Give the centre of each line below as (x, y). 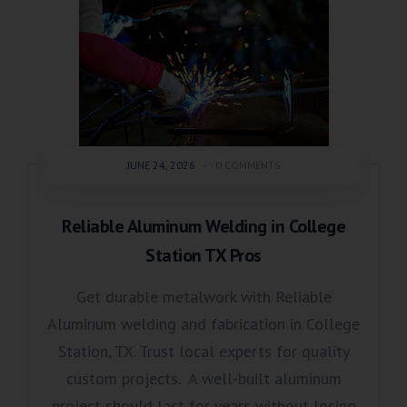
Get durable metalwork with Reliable (203, 297)
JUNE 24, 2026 (161, 165)
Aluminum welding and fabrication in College (203, 324)
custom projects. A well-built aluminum (203, 379)
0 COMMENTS (248, 165)
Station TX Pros (203, 256)
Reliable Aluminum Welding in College (203, 227)
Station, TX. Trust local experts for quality (203, 352)
